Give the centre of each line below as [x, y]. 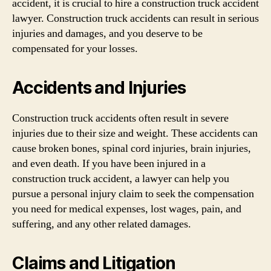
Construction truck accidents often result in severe [120, 118]
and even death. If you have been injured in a [109, 164]
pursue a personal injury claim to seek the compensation [133, 194]
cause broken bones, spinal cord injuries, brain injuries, [132, 149]
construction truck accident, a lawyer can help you [121, 179]
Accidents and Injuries [99, 88]
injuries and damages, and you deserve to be [107, 34]
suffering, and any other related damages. [102, 224]
